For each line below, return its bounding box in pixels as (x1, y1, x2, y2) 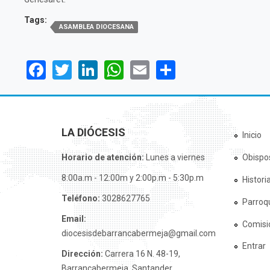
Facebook (46, 57, 126, 80)
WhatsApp (124, 57, 210, 80)
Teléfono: (61, 193, 102, 203)
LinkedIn (98, 57, 168, 80)
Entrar (242, 241, 266, 251)
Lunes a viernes (144, 152, 205, 162)
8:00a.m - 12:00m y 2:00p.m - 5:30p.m (61, 172, 204, 183)
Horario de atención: (61, 152, 144, 162)
